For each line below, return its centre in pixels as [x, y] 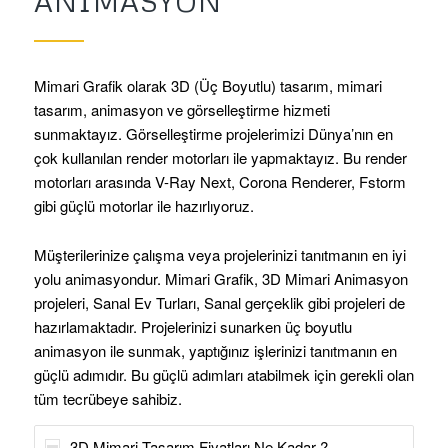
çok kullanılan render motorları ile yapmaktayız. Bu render [220, 157]
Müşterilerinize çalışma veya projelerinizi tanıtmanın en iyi [219, 255]
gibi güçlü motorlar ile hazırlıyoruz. [143, 205]
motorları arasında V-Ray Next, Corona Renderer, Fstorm [219, 181]
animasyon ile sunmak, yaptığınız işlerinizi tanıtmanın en [215, 351]
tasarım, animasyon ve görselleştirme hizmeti [181, 109]
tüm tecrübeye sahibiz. [107, 399]
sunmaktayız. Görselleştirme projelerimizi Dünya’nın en [213, 133]
